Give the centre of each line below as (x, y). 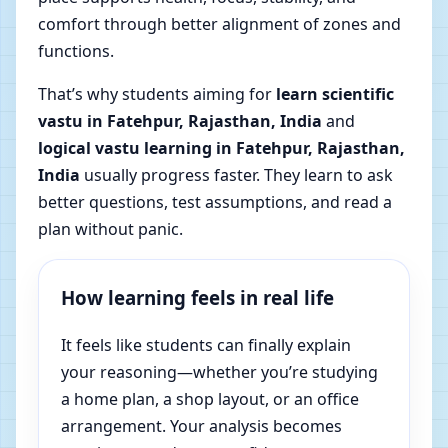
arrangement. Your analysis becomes (201, 426)
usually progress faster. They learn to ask (236, 175)
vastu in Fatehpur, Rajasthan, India (180, 121)
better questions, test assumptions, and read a (215, 202)
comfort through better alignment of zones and (219, 24)
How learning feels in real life (197, 298)
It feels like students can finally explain (206, 345)
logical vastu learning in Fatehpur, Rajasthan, (221, 148)
